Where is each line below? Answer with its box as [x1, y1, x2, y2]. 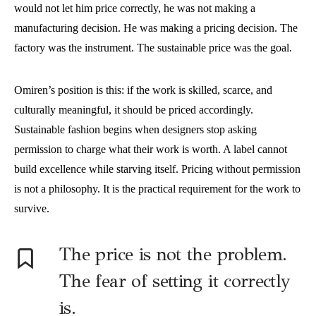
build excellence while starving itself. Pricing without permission [14, 163, 300, 176]
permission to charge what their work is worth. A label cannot [14, 143, 287, 156]
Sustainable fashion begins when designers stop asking [14, 123, 257, 136]
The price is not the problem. [59, 243, 287, 266]
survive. [14, 202, 49, 215]
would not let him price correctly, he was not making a [14, 2, 255, 15]
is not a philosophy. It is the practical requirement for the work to [14, 183, 300, 195]
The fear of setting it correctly [59, 270, 291, 293]
